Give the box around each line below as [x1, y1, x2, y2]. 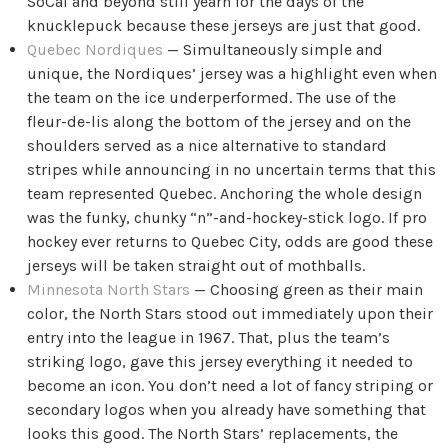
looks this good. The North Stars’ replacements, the [27, 424, 399, 444]
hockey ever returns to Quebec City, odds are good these [27, 232, 434, 252]
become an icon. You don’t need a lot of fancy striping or [27, 376, 434, 396]
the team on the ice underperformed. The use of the [27, 88, 397, 108]
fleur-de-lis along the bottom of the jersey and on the [27, 112, 412, 132]
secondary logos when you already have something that [27, 400, 427, 420]
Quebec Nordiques [27, 40, 164, 60]
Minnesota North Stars [27, 280, 191, 300]
